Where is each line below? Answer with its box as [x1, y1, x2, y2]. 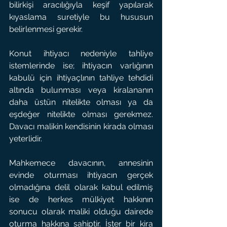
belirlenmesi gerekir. [9, 24, 83, 34]
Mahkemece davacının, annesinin [9, 158, 153, 168]
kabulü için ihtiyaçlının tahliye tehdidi [9, 73, 153, 83]
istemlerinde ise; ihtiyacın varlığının [9, 61, 153, 70]
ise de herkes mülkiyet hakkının [9, 195, 153, 204]
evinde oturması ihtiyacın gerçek [9, 170, 153, 180]
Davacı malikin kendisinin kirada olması [9, 122, 153, 131]
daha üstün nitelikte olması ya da [9, 97, 153, 107]
